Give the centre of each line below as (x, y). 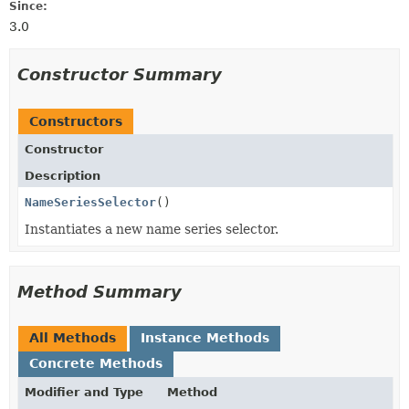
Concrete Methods (96, 363)
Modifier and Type (84, 392)
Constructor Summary (120, 74)
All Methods (73, 338)
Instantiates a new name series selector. (152, 229)
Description (63, 176)
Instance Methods (205, 338)
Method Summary (100, 292)
